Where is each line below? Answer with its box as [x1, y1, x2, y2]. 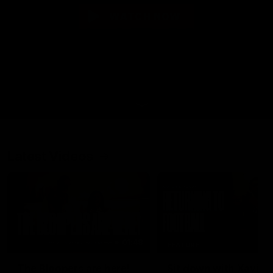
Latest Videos [7, 148, 93, 164]
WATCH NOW [108, 10, 181, 23]
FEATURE [167, 241, 199, 249]
